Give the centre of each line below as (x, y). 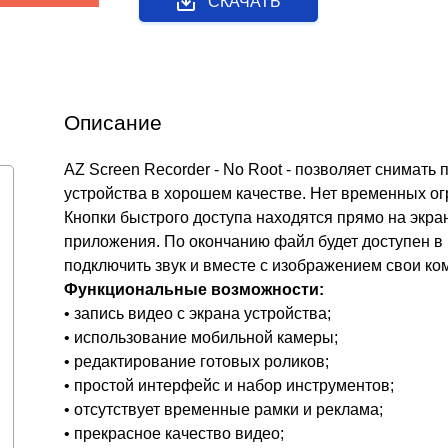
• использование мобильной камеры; (201, 337)
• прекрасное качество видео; (174, 433)
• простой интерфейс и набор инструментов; (229, 385)
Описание (113, 122)
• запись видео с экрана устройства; (197, 313)
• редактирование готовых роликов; (196, 361)
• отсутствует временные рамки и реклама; (223, 409)
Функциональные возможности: (194, 289)
